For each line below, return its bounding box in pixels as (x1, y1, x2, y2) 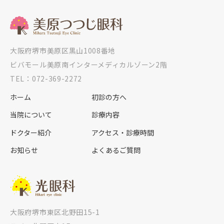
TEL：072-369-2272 (10, 73, 82, 83)
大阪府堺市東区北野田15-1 (10, 207, 100, 217)
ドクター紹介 (10, 127, 51, 137)
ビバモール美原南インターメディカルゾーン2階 (10, 59, 167, 69)
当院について (10, 109, 52, 120)
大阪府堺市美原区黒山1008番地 (10, 45, 123, 55)
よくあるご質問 (91, 144, 141, 155)
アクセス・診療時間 (91, 127, 154, 137)
